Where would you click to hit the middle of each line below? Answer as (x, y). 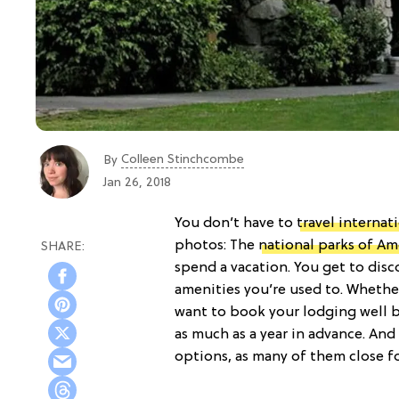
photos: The (216, 245)
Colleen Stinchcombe (183, 160)
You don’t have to (236, 223)
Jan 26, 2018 (137, 183)
